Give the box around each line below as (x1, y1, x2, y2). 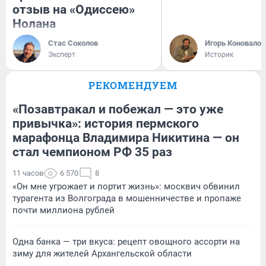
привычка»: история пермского (12, 116, 199, 131)
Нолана (12, 17, 56, 31)
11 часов (12, 169, 43, 178)
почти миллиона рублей (12, 205, 115, 216)
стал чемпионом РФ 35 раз (12, 145, 172, 160)
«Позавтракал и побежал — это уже (12, 102, 223, 117)
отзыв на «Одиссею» (12, 2, 135, 17)
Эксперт (48, 50, 75, 59)
